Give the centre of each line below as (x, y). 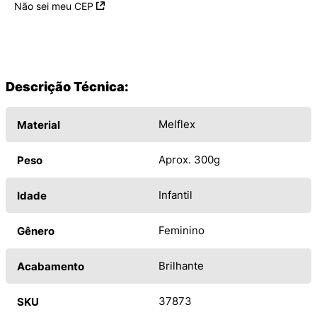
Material (39, 125)
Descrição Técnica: (67, 87)
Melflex (177, 125)
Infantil (175, 195)
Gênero (36, 231)
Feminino (181, 231)
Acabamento (51, 267)
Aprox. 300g (189, 160)
